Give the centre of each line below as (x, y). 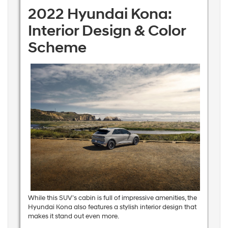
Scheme (57, 47)
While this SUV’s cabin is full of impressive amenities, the (112, 198)
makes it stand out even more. (73, 217)
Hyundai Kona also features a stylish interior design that (112, 207)
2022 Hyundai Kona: (100, 14)
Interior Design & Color (107, 31)
